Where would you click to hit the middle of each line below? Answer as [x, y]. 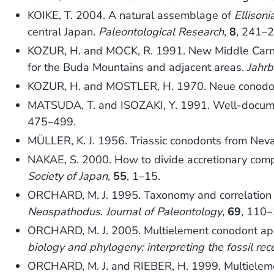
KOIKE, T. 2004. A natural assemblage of [131, 16]
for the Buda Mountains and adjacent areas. [138, 68]
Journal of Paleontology [164, 212]
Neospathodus [64, 212]
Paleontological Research [161, 32]
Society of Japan [68, 176]
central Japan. [63, 32]
